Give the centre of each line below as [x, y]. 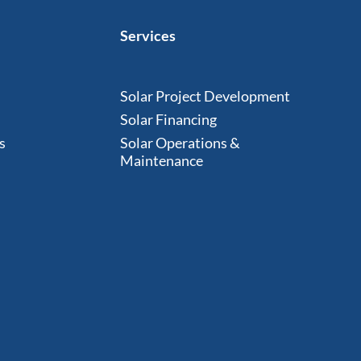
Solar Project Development [205, 95]
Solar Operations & [180, 142]
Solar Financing [168, 119]
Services [147, 35]
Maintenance [161, 160]
